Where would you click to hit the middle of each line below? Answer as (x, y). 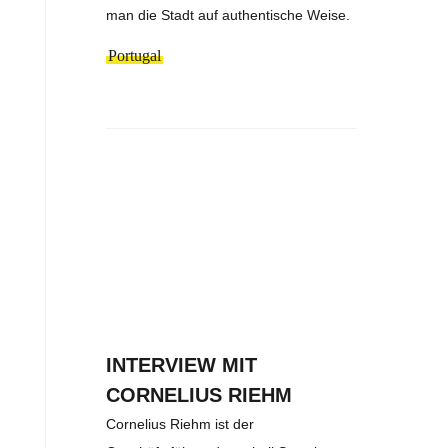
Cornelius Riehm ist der (180, 424)
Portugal (135, 55)
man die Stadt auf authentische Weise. (228, 14)
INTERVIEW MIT (182, 365)
